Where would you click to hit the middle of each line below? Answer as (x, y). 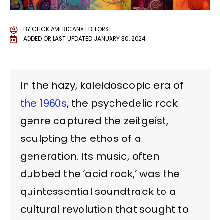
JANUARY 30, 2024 (120, 39)
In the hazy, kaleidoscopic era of (102, 85)
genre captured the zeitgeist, (94, 121)
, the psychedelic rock (122, 103)
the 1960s (43, 103)
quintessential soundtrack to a (98, 191)
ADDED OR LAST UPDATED (58, 39)
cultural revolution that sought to (104, 209)
